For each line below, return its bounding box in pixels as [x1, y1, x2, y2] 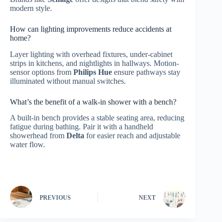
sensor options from [10, 67, 73, 76]
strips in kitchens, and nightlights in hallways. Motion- [10, 58, 179, 67]
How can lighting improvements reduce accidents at [10, 24, 171, 33]
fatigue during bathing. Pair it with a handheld [10, 122, 153, 131]
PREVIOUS [40, 194, 71, 201]
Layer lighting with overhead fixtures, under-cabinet [10, 50, 172, 58]
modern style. [10, 3, 52, 12]
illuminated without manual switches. [10, 76, 126, 85]
